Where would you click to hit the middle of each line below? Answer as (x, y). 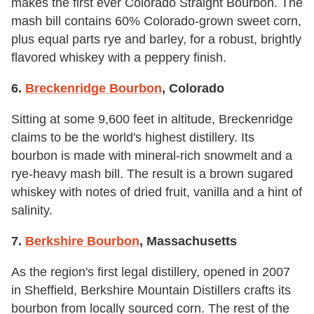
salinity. (32, 210)
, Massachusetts (188, 241)
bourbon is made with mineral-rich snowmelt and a (152, 155)
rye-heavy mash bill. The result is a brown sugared (152, 173)
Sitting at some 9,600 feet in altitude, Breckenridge (152, 119)
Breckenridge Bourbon (94, 88)
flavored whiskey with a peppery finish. (119, 57)
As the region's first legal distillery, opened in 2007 (151, 272)
